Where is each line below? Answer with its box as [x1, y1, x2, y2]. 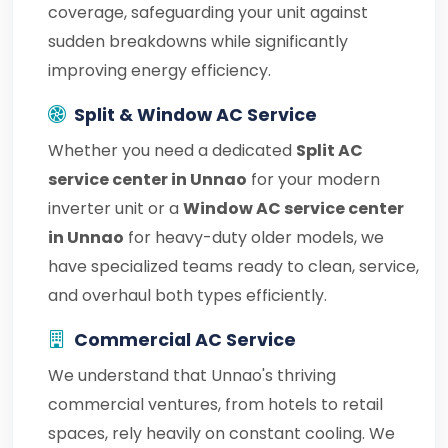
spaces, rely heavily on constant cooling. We [48, 422, 395, 445]
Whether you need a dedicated [48, 139, 296, 162]
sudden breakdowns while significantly [48, 30, 348, 53]
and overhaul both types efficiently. [48, 284, 327, 307]
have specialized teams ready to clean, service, [48, 255, 419, 278]
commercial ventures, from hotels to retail [48, 393, 383, 416]
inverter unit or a [48, 197, 183, 220]
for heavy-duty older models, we [124, 226, 384, 249]
